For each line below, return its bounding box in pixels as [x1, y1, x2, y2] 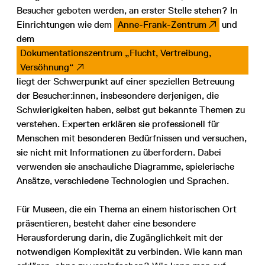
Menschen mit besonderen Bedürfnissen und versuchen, [17, 132, 247, 144]
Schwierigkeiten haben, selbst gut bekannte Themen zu [17, 104, 245, 116]
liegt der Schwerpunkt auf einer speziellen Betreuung [17, 76, 235, 88]
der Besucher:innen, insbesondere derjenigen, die [17, 90, 219, 102]
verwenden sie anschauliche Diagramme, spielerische [17, 161, 234, 173]
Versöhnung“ [20, 62, 74, 73]
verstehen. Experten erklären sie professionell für [17, 118, 219, 130]
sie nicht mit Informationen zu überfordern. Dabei [17, 147, 221, 159]
